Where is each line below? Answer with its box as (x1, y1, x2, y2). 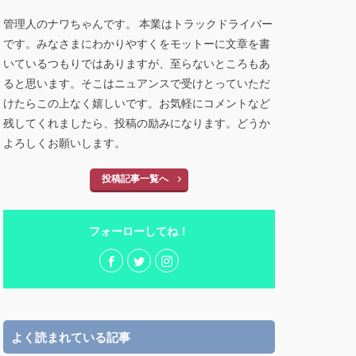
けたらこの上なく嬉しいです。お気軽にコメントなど (3, 96, 270, 110)
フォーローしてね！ (89, 224, 189, 238)
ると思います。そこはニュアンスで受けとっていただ (3, 76, 270, 90)
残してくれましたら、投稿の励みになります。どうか (3, 116, 270, 130)
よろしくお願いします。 (3, 136, 139, 149)
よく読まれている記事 (11, 330, 130, 344)
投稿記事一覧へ (102, 172, 168, 184)
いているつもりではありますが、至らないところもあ (3, 56, 270, 70)
